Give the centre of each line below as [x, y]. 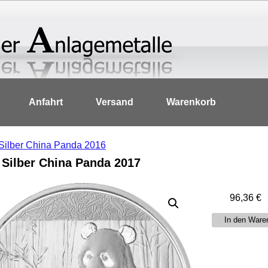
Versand [115, 102]
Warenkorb [191, 102]
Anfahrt [46, 102]
